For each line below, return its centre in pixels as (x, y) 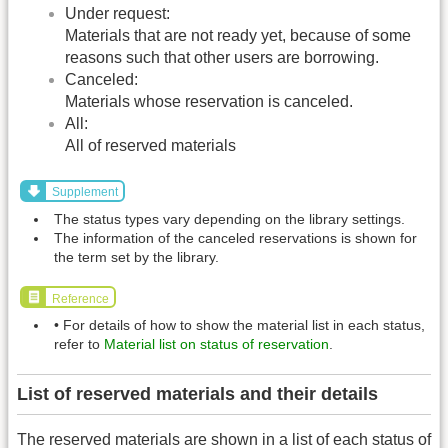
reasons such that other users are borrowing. (222, 58)
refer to (79, 344)
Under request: (117, 14)
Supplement (84, 192)
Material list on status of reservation (216, 344)
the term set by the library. (136, 256)
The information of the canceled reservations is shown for (235, 237)
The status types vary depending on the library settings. (229, 218)
